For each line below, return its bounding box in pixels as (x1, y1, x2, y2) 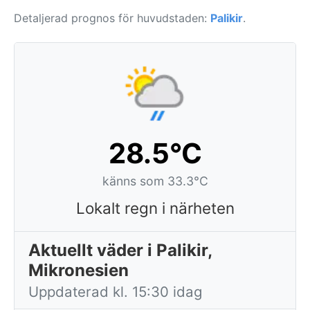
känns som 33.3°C (102, 174, 208, 188)
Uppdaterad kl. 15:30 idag (28, 283, 202, 300)
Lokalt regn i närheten (75, 199, 235, 217)
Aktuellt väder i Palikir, (28, 240, 212, 260)
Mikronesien (28, 260, 129, 280)
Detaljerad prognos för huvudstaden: (14, 11, 210, 25)
